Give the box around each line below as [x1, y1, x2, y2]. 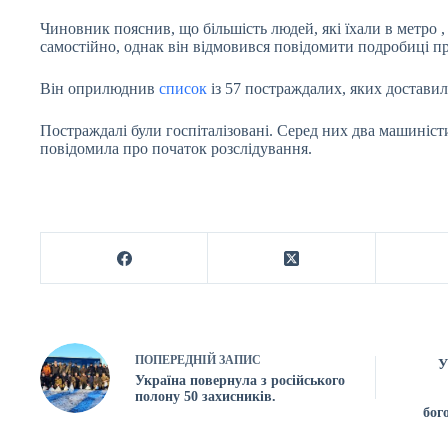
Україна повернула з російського [135, 373, 345, 388]
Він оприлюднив [40, 80, 159, 97]
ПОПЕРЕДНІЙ [135, 353, 219, 367]
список [159, 80, 207, 97]
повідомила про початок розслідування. [40, 140, 312, 157]
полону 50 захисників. [135, 389, 276, 404]
